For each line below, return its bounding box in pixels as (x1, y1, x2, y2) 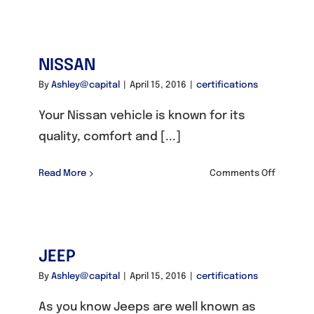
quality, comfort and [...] (39, 131, 181, 143)
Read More (39, 169, 86, 178)
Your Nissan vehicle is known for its (39, 110, 245, 122)
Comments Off (210, 169, 275, 178)
